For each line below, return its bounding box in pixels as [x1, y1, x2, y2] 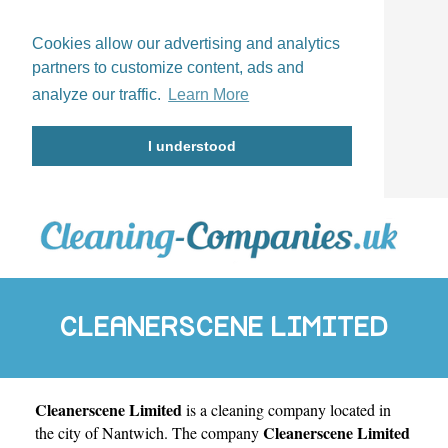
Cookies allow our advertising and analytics [32, 35, 340, 52]
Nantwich [102, 421, 164, 443]
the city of [35, 421, 102, 443]
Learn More [168, 86, 250, 104]
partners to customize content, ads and [32, 59, 304, 76]
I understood [148, 138, 236, 155]
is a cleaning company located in [182, 398, 391, 420]
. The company [164, 421, 263, 443]
